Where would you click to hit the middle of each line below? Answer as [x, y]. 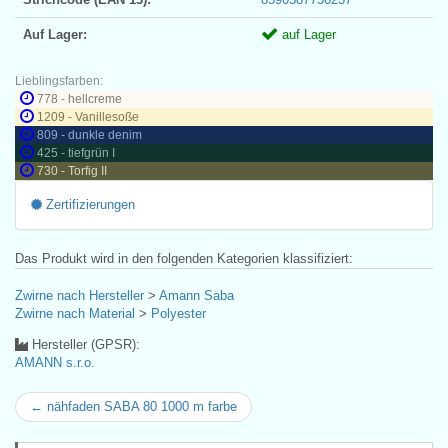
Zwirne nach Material [75, 313]
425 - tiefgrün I [76, 152]
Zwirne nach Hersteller [79, 295]
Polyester [178, 313]
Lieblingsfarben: [59, 80]
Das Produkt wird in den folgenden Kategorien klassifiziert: [184, 258]
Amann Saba [196, 295]
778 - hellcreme [79, 98]
